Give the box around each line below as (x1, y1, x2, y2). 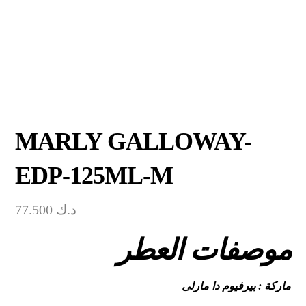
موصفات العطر (116, 234, 291, 266)
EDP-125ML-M (15, 161, 173, 189)
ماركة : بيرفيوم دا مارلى (181, 279, 291, 292)
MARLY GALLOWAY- (15, 127, 252, 155)
